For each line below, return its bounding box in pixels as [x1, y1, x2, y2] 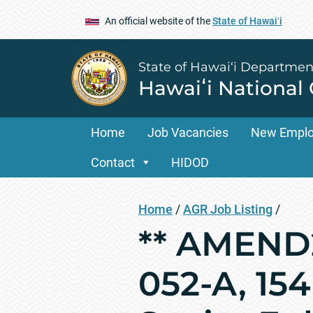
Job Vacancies [147, 125, 228, 140]
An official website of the [105, 15, 212, 27]
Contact [91, 155, 135, 170]
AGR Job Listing [183, 202, 272, 217]
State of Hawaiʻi [212, 15, 282, 27]
